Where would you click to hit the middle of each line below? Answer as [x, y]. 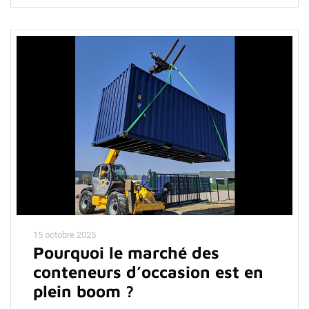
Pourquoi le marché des [126, 252]
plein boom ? [83, 291]
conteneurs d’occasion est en [148, 272]
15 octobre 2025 [64, 235]
